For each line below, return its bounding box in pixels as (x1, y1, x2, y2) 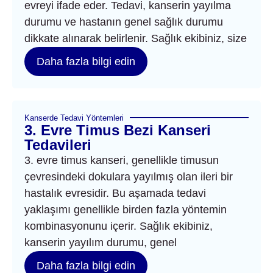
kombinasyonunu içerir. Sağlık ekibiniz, (24, 219, 213, 232)
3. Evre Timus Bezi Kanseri (24, 121, 211, 138)
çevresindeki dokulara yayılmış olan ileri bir (24, 170, 233, 183)
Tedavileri (24, 136, 91, 153)
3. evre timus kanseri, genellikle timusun (24, 154, 219, 166)
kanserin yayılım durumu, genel (24, 236, 177, 249)
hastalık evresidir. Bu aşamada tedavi (24, 186, 206, 199)
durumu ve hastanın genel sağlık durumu (24, 15, 223, 28)
